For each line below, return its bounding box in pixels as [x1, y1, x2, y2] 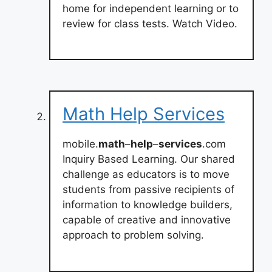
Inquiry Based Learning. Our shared [63, 153, 235, 165]
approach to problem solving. [63, 229, 204, 241]
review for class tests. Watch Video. [63, 17, 237, 30]
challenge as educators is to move [63, 168, 229, 180]
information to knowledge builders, [63, 199, 233, 211]
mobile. [63, 138, 98, 150]
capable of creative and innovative [63, 214, 231, 226]
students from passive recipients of [63, 183, 234, 195]
